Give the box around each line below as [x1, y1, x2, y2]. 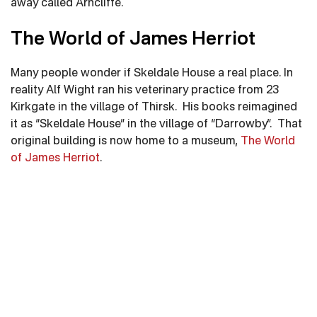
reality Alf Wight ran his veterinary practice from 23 [11, 85, 279, 96]
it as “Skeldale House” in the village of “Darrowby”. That [11, 119, 302, 130]
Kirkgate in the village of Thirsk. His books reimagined [11, 102, 297, 113]
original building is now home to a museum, [11, 136, 241, 147]
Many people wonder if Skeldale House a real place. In [11, 68, 293, 79]
